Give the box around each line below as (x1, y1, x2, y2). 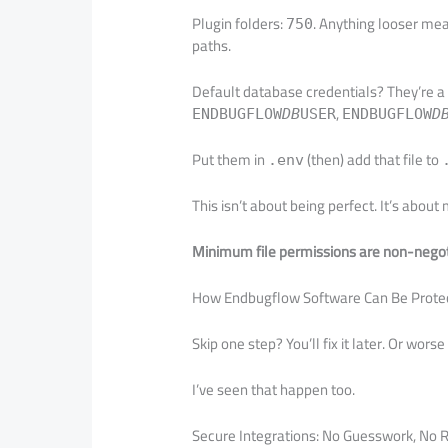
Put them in (192, 144, 269, 174)
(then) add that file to (304, 144, 443, 174)
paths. (192, 30, 232, 60)
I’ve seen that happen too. (192, 374, 356, 404)
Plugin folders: (192, 8, 287, 38)
